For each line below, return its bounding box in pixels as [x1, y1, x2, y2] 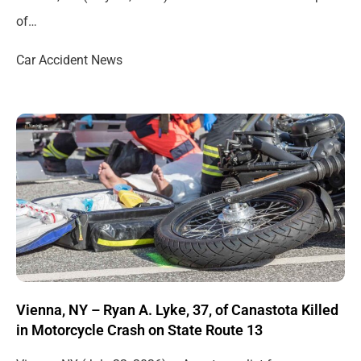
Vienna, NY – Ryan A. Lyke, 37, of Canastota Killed [16, 301, 338, 318]
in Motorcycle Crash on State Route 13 [16, 321, 263, 338]
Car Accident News [16, 52, 122, 68]
